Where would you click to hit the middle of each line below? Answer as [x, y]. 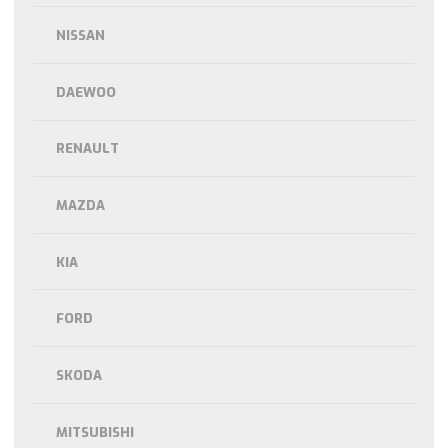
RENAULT [88, 149]
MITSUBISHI [95, 432]
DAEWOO [86, 92]
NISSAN [81, 36]
